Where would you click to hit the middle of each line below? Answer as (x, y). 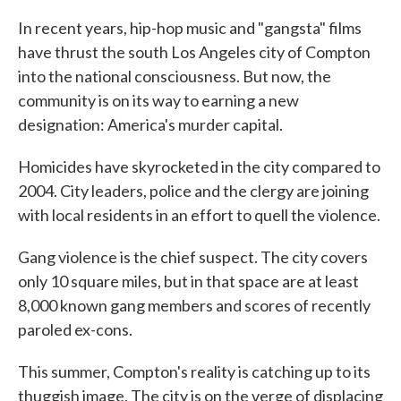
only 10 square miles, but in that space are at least (188, 281)
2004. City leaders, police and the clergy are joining (193, 191)
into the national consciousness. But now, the (175, 76)
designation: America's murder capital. (150, 124)
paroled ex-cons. (75, 329)
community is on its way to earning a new (158, 100)
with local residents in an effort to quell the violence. (199, 215)
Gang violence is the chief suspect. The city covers (193, 257)
